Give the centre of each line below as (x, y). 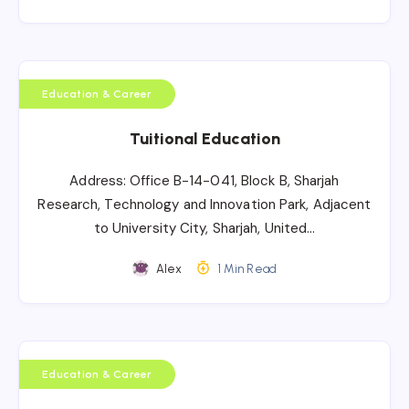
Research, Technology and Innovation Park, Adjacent (204, 204)
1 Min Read (246, 268)
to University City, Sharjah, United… (204, 228)
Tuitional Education (204, 138)
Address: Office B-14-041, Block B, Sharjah (204, 180)
